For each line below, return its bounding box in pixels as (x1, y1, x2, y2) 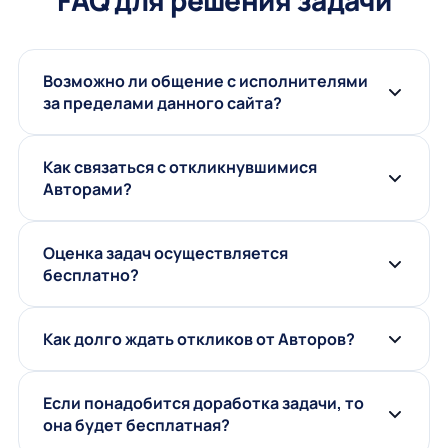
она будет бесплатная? (42, 413, 230, 436)
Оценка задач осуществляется (42, 241, 288, 264)
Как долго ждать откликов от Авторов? (42, 327, 355, 350)
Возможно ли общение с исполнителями (42, 69, 368, 92)
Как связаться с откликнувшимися (42, 155, 317, 178)
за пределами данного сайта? (42, 91, 282, 114)
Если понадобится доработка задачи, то (42, 391, 364, 414)
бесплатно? (42, 263, 139, 286)
